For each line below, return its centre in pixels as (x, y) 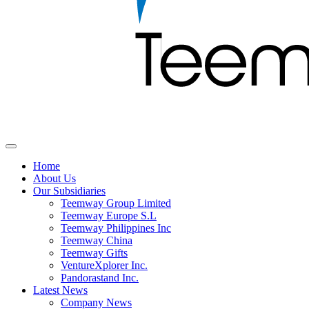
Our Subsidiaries (69, 191)
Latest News (60, 290)
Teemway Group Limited (116, 203)
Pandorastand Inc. (100, 278)
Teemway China (97, 240)
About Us (54, 178)
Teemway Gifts (94, 253)
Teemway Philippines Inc (116, 228)
